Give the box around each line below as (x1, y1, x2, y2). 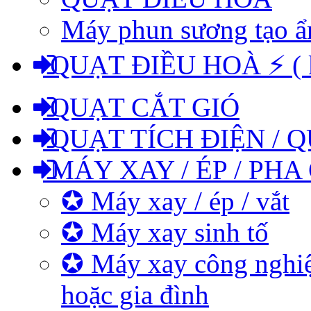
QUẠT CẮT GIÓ (43, 92, 239, 122)
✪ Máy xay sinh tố (61, 217, 269, 247)
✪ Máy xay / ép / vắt (61, 186, 289, 216)
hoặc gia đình (61, 280, 209, 310)
